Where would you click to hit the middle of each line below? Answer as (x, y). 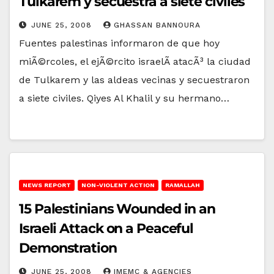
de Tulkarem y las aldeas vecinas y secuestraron (134, 80)
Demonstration (68, 248)
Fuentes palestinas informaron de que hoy (119, 43)
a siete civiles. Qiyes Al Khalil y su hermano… (124, 98)
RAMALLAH (183, 185)
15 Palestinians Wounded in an (117, 209)
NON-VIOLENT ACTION (118, 185)
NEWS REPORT (47, 185)
